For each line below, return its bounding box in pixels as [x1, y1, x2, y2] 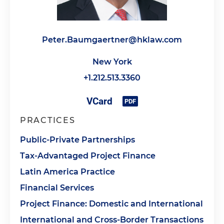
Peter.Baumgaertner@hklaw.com [42, 35, 182, 44]
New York [92, 57, 132, 66]
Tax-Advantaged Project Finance [20, 151, 155, 160]
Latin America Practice [20, 167, 115, 176]
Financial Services [20, 183, 94, 192]
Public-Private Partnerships [20, 135, 135, 144]
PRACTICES [20, 115, 75, 125]
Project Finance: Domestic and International [20, 199, 203, 208]
